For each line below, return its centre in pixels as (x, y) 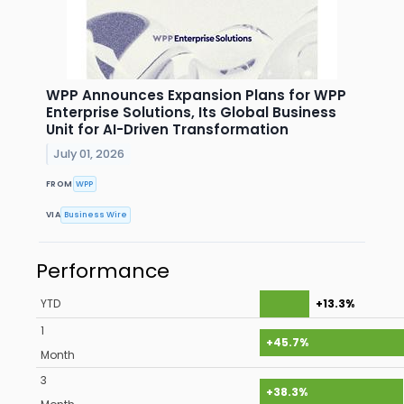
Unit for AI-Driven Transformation (167, 130)
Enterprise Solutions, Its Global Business (191, 113)
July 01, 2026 (89, 154)
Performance (103, 271)
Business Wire (96, 214)
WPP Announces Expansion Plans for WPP (196, 96)
